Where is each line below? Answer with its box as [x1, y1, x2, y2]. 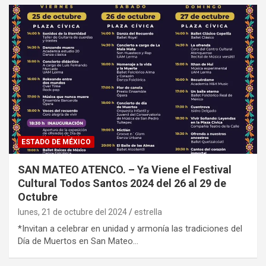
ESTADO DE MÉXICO [21, 138, 91, 147]
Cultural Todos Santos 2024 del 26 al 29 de [18, 177, 226, 190]
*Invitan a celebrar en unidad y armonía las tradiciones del [18, 223, 242, 235]
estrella [134, 207, 162, 217]
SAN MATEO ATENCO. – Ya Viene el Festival [18, 163, 232, 176]
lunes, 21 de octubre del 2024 [18, 207, 127, 217]
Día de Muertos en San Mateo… [18, 236, 138, 247]
